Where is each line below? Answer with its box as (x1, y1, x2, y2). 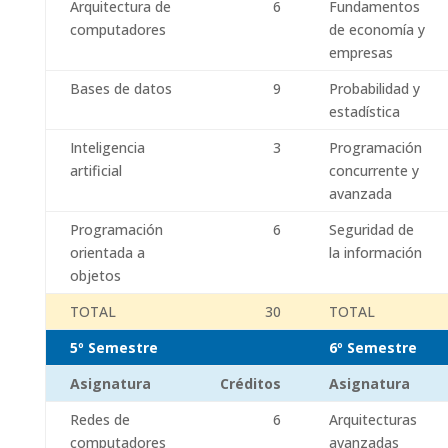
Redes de (69, 410, 130, 429)
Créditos (219, 374, 281, 393)
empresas (328, 43, 393, 62)
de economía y (328, 20, 425, 39)
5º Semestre (69, 338, 158, 357)
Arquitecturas (328, 410, 417, 429)
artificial (69, 161, 122, 180)
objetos (69, 266, 121, 285)
